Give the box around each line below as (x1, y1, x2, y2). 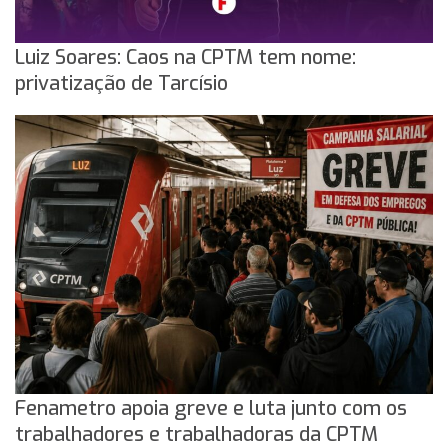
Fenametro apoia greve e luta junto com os (15, 395, 407, 423)
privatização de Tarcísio (15, 70, 228, 98)
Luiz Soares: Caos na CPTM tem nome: (15, 44, 356, 72)
